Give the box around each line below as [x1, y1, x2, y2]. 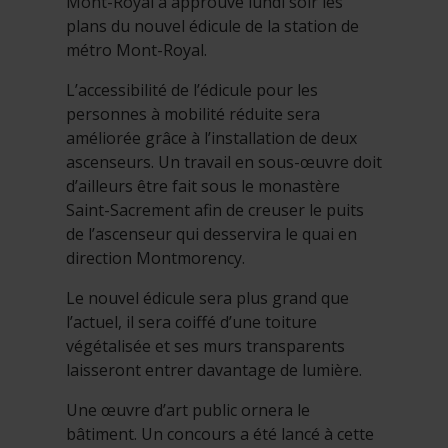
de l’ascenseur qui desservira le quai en [66, 222, 357, 245]
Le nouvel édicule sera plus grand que [66, 286, 349, 309]
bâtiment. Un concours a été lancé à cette [66, 422, 374, 445]
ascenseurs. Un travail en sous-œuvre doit [66, 150, 382, 173]
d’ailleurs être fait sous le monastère [66, 174, 340, 197]
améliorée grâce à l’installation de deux [66, 126, 357, 149]
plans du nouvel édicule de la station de [66, 14, 359, 37]
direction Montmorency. [66, 246, 245, 269]
